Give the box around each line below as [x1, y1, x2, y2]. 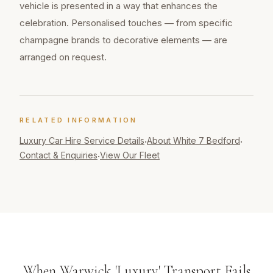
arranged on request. [19, 51, 107, 63]
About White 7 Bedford [147, 135, 240, 146]
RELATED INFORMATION [19, 116, 138, 125]
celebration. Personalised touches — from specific [19, 17, 233, 29]
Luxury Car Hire [19, 135, 82, 146]
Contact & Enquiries [19, 150, 97, 161]
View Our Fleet [100, 150, 160, 161]
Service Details [82, 135, 144, 146]
